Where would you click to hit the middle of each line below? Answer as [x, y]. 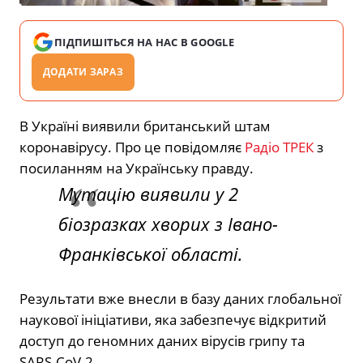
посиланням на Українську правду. [137, 169]
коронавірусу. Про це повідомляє [132, 147]
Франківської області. [151, 254]
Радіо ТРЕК [281, 147]
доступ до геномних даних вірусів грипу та [162, 341]
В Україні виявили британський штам [145, 126]
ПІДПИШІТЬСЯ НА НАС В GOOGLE [145, 43]
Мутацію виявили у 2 [148, 194]
